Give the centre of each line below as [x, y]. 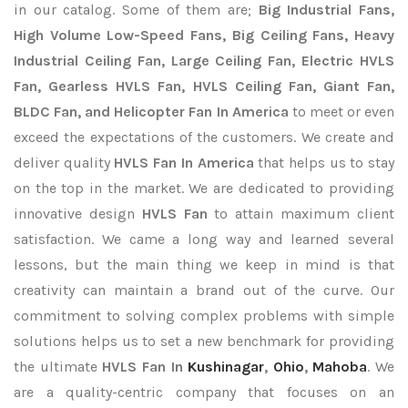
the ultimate [58, 367]
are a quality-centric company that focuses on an [204, 392]
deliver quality [64, 163]
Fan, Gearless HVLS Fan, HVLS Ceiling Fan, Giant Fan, [204, 86]
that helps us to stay [324, 163]
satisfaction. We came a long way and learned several [204, 239]
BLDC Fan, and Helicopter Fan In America [151, 112]
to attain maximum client [305, 214]
